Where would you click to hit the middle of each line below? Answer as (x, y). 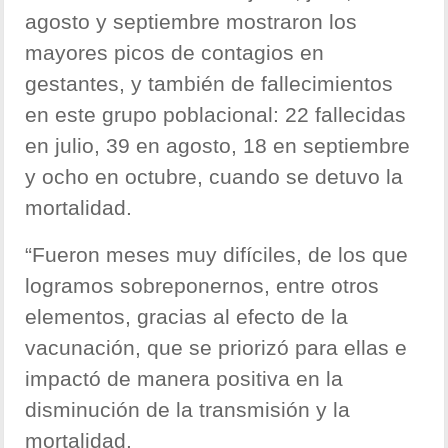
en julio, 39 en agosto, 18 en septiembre (218, 146)
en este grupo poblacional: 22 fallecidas (216, 115)
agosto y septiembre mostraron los (191, 22)
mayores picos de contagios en (175, 53)
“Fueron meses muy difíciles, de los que (217, 255)
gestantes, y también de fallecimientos (209, 84)
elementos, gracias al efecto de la (187, 317)
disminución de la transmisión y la (188, 410)
